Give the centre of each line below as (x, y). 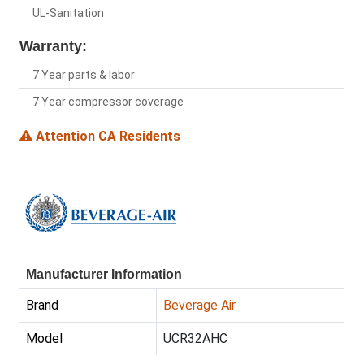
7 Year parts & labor (84, 75)
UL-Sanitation (68, 13)
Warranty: (53, 47)
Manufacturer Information (104, 275)
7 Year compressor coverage (108, 102)
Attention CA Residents (106, 136)
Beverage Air (199, 305)
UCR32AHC (195, 339)
